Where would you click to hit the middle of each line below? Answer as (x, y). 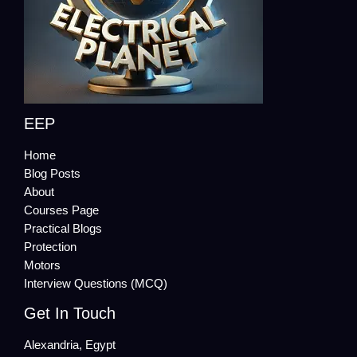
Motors (42, 265)
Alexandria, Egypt (70, 345)
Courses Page (61, 210)
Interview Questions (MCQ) (96, 283)
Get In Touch (70, 313)
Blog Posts (52, 173)
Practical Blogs (63, 228)
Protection (50, 247)
